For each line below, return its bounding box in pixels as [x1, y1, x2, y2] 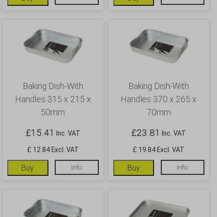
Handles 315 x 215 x [15, 94, 91, 105]
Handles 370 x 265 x [121, 94, 197, 105]
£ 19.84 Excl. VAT [133, 145, 185, 154]
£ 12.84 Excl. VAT [27, 145, 79, 154]
